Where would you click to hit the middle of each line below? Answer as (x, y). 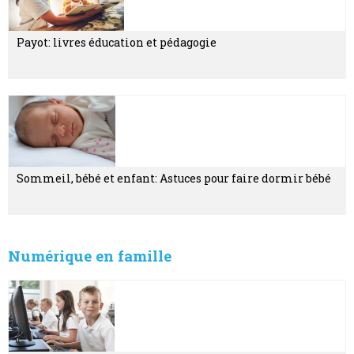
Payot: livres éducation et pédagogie (117, 42)
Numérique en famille (90, 256)
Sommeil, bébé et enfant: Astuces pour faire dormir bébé (174, 178)
